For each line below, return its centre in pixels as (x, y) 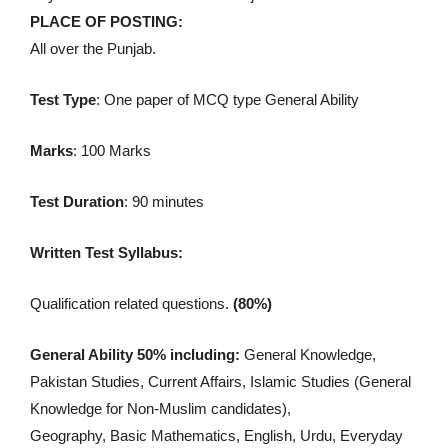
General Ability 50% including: (137, 354)
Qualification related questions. (131, 303)
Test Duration (77, 201)
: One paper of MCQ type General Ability (227, 99)
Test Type (63, 99)
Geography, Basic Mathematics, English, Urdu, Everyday (216, 435)
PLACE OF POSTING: (106, 21)
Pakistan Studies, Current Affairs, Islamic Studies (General (220, 381)
